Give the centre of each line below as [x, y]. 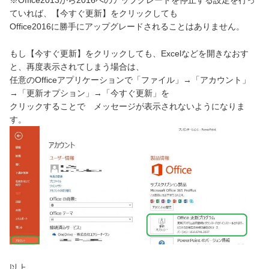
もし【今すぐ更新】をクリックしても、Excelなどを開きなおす [129, 53]
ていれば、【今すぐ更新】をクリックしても [94, 14]
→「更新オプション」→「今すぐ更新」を [89, 93]
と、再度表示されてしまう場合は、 [77, 66]
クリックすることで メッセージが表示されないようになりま [127, 106]
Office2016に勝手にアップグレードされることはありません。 [127, 27]
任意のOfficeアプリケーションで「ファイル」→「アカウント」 [130, 80]
